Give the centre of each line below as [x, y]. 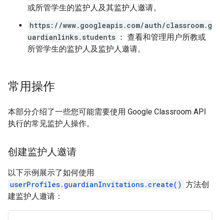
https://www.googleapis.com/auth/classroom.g [121, 25]
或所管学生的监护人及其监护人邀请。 [94, 7]
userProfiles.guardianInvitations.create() [96, 184]
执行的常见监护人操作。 [51, 123]
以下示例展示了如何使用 [51, 172]
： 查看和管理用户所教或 [162, 37]
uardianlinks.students [71, 37]
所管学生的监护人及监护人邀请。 [86, 49]
